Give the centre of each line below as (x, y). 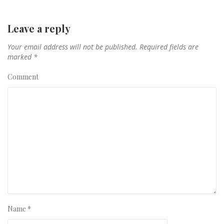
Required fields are (169, 47)
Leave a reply (39, 28)
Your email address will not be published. (72, 47)
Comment (23, 77)
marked (20, 57)
